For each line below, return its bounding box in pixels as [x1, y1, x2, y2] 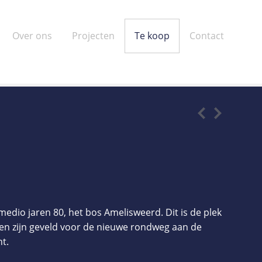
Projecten [72, 29, 115, 42]
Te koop [135, 29, 170, 42]
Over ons [12, 29, 52, 42]
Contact [189, 29, 224, 42]
